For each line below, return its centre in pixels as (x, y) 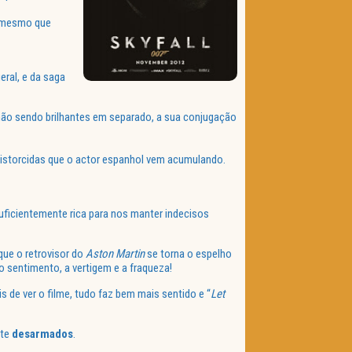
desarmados (42, 334)
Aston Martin (115, 254)
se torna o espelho (188, 254)
